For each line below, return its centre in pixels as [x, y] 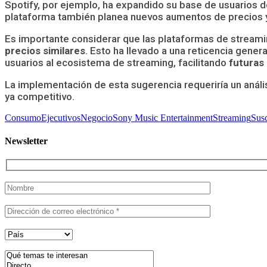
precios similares [45, 50]
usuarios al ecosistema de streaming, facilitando [116, 62]
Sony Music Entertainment [163, 117]
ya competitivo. [40, 96]
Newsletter [26, 141]
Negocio [97, 117]
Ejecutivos [61, 117]
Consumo [23, 117]
